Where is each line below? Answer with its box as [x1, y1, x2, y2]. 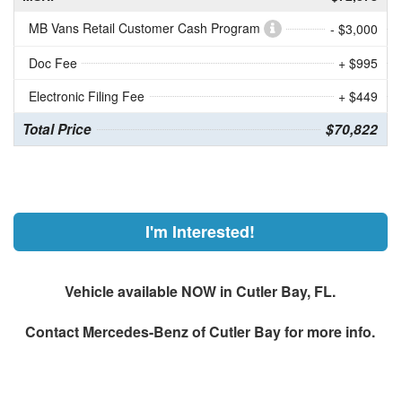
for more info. [281, 321, 376, 343]
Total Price [22, 119, 92, 140]
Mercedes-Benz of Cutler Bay [83, 321, 282, 343]
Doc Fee [28, 54, 77, 73]
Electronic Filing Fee [28, 87, 144, 106]
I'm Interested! [145, 220, 256, 244]
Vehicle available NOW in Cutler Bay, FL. [65, 281, 336, 302]
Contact [25, 321, 83, 343]
